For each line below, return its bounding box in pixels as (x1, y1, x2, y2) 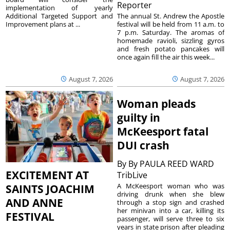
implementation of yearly (6, 3, 113, 12)
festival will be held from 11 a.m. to (117, 19, 224, 29)
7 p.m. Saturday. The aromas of (117, 27, 224, 37)
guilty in (117, 110, 161, 125)
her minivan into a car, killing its (117, 206, 224, 216)
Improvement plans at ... (6, 19, 81, 29)
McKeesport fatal (117, 124, 209, 139)
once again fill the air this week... (117, 52, 215, 62)
